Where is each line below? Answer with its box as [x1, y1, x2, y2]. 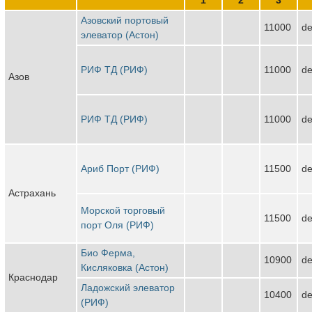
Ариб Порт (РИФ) [81, 162, 159, 174]
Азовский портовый [81, 14, 169, 26]
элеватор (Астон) [81, 29, 159, 40]
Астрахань [8, 187, 56, 198]
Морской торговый [81, 204, 165, 216]
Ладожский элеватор [81, 281, 175, 293]
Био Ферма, [81, 247, 135, 258]
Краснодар [8, 271, 58, 283]
